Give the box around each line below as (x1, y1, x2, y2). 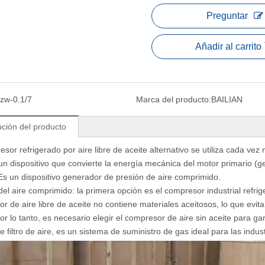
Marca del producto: (135, 94, 211, 104)
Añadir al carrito (195, 41, 261, 51)
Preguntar (206, 10, 248, 21)
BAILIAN (211, 94, 243, 104)
